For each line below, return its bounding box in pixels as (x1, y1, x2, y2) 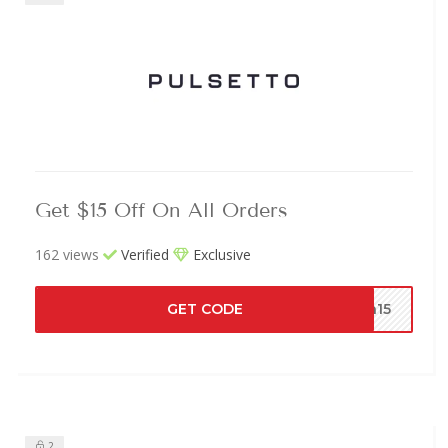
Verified (117, 244, 169, 264)
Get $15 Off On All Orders (35, 197, 288, 222)
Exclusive (189, 244, 251, 264)
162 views (35, 244, 99, 264)
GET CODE (167, 299, 244, 318)
